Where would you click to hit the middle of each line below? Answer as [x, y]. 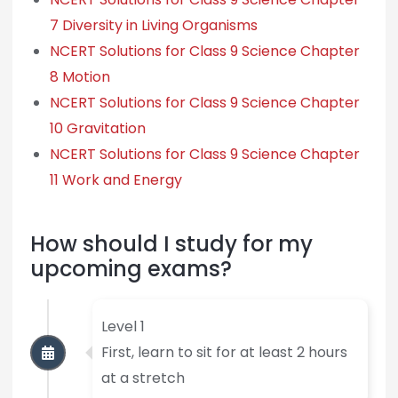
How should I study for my [171, 244]
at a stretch [143, 378]
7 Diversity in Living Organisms [153, 26]
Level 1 [123, 327]
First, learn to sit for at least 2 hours [224, 353]
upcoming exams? [131, 269]
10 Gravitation [97, 129]
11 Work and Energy [115, 180]
